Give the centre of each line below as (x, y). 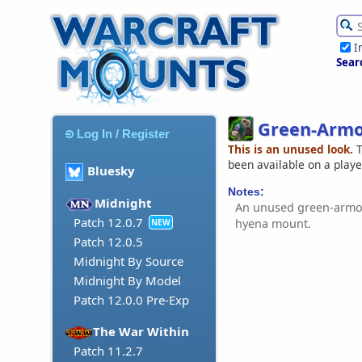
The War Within (141, 332)
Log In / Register (124, 133)
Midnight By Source (128, 261)
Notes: (246, 191)
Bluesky (111, 171)
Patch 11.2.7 (108, 351)
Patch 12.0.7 (108, 223)
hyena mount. (273, 223)
